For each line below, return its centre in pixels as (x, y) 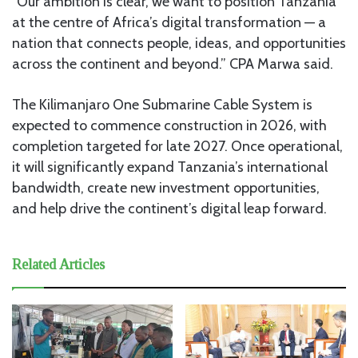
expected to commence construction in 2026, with (169, 125)
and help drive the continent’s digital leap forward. (169, 208)
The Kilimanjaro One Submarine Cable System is (162, 104)
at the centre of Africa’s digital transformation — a (169, 22)
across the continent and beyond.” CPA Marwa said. (173, 64)
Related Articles (58, 264)
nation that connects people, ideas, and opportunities (179, 43)
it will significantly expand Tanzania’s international (170, 167)
